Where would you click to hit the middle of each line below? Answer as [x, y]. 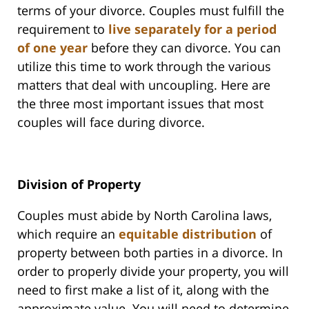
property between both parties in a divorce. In [150, 253]
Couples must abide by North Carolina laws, [144, 216]
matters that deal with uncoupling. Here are [144, 85]
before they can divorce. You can [184, 48]
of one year [52, 48]
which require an [68, 234]
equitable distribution [188, 234]
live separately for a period [192, 29]
